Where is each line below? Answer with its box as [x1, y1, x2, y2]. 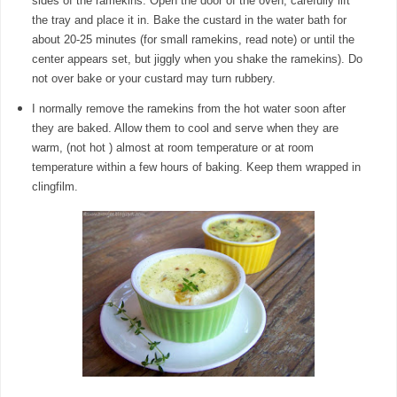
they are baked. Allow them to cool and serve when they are [31, 121, 339, 135]
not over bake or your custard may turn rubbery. [31, 71, 279, 85]
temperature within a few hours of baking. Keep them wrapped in [31, 160, 361, 174]
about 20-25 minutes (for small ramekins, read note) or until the [31, 32, 354, 46]
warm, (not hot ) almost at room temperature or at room [31, 140, 314, 154]
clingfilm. [31, 179, 78, 193]
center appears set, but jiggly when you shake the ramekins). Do [31, 51, 362, 66]
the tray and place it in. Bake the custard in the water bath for [31, 12, 346, 27]
